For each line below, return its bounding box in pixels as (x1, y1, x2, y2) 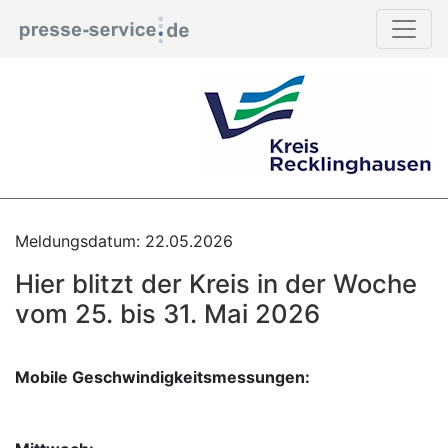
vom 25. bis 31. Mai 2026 (15, 298, 320, 329)
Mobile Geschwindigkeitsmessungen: (15, 367, 310, 387)
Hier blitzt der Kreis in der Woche (15, 268, 417, 299)
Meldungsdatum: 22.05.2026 (15, 231, 233, 251)
